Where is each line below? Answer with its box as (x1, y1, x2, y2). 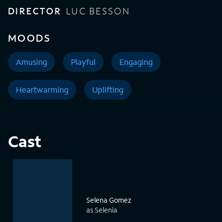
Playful (71, 56, 96, 67)
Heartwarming (16, 84, 68, 95)
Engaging (119, 56, 153, 67)
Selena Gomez (86, 195, 131, 205)
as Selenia (86, 205, 117, 215)
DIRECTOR (8, 5, 61, 17)
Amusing (16, 56, 47, 67)
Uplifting (92, 84, 123, 95)
